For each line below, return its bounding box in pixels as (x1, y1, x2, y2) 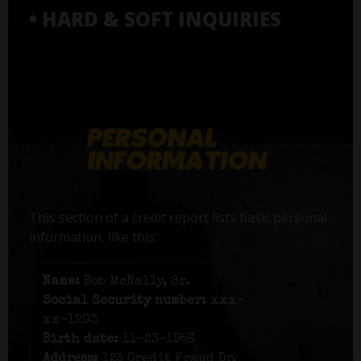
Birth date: (42, 334, 118, 347)
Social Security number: (42, 295, 206, 309)
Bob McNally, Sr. (79, 276, 190, 289)
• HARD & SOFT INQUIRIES (28, 5, 281, 32)
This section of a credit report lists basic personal (28, 209, 327, 227)
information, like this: (28, 228, 157, 247)
